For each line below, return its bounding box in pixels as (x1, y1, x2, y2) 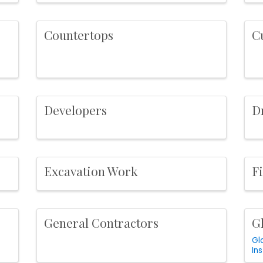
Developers (44, 101, 107, 118)
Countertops (44, 26, 114, 43)
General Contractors (44, 214, 159, 231)
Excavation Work (44, 163, 139, 180)
